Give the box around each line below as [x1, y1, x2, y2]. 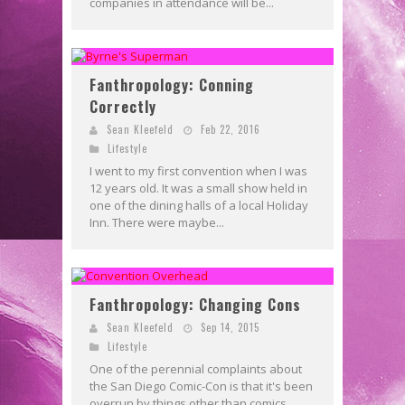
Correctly [89, 95, 156, 118]
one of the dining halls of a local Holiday [89, 196, 308, 213]
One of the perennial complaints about [89, 360, 302, 377]
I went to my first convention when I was [89, 162, 307, 179]
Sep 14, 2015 [201, 319, 259, 334]
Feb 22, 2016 [201, 121, 260, 137]
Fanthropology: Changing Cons [89, 293, 301, 316]
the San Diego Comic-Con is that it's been [89, 377, 313, 394]
